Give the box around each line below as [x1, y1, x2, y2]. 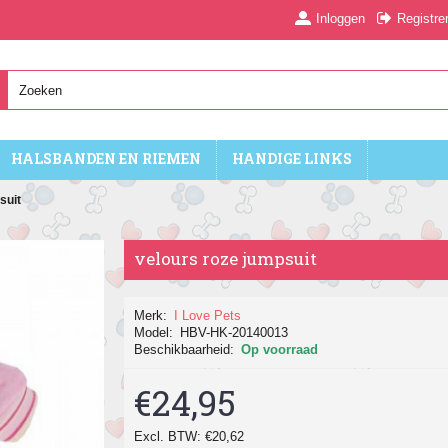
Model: [134, 325, 173, 340]
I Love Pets [174, 308, 241, 323]
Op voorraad [241, 342, 318, 357]
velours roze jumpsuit [134, 247, 317, 270]
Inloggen [316, 10, 365, 26]
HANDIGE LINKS [232, 149, 352, 168]
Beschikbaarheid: [134, 342, 234, 357]
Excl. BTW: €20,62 [134, 429, 244, 444]
